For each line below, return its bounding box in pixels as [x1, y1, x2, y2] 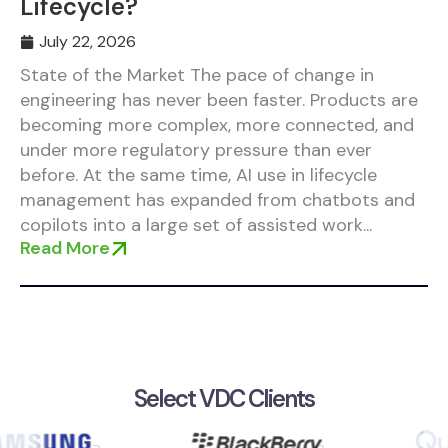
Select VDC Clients [134, 382, 314, 414]
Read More [20, 236, 110, 260]
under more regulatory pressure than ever [20, 138, 372, 162]
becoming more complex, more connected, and [20, 113, 414, 137]
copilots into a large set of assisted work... [20, 213, 372, 237]
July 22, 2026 [39, 31, 136, 52]
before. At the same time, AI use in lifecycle [20, 163, 377, 187]
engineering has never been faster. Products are [20, 88, 418, 112]
